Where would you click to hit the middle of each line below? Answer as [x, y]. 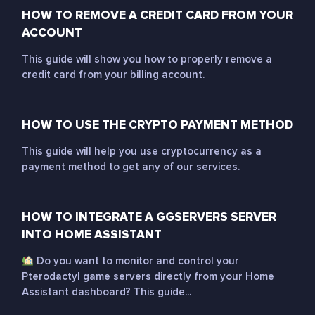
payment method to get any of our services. [131, 167]
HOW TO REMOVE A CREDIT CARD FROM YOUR [157, 15]
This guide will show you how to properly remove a [147, 59]
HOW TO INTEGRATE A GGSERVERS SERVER [149, 217]
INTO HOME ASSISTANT [92, 234]
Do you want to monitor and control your [137, 261]
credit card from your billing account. [113, 75]
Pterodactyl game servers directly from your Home [148, 276]
